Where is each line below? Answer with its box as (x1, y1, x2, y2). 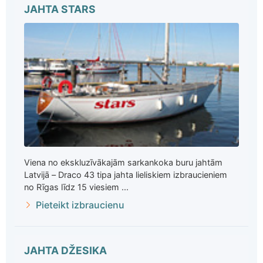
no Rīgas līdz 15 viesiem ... (24, 181, 129, 192)
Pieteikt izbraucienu (36, 198, 124, 211)
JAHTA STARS (24, 3, 96, 16)
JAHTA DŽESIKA (24, 244, 107, 257)
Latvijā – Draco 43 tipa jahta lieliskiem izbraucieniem (24, 169, 227, 180)
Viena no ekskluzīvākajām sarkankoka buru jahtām (24, 157, 222, 167)
